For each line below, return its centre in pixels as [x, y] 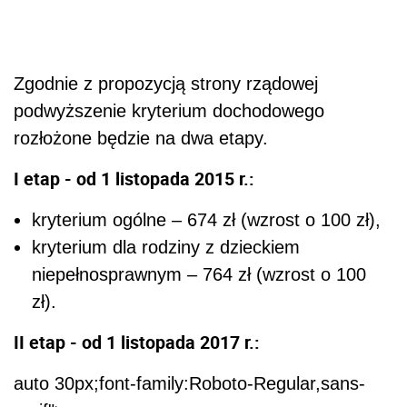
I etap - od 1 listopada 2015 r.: [134, 179]
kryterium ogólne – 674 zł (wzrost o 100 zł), [206, 220]
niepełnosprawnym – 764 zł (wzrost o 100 [199, 275]
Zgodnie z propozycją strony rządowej [166, 84]
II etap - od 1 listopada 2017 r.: [137, 342]
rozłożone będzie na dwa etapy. [141, 139]
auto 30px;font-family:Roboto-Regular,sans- [189, 384]
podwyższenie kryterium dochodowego [169, 111]
